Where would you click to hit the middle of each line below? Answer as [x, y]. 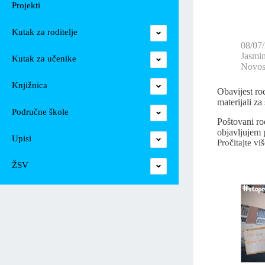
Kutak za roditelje [45, 32]
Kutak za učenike [44, 59]
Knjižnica [30, 85]
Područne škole [40, 112]
